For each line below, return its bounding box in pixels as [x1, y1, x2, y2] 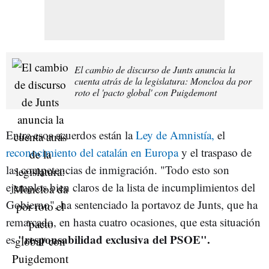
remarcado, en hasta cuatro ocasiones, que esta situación [6, 214, 261, 229]
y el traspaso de [181, 144, 252, 160]
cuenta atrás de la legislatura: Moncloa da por [74, 74, 252, 87]
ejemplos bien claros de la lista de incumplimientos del [6, 179, 255, 195]
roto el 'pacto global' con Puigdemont [74, 85, 217, 98]
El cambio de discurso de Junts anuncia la [74, 62, 235, 76]
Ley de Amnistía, [133, 127, 217, 142]
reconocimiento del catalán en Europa [6, 144, 181, 160]
